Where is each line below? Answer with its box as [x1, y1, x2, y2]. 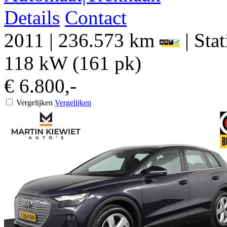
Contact [65, 7, 127, 28]
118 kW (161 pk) [4, 52, 141, 74]
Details [4, 7, 60, 28]
